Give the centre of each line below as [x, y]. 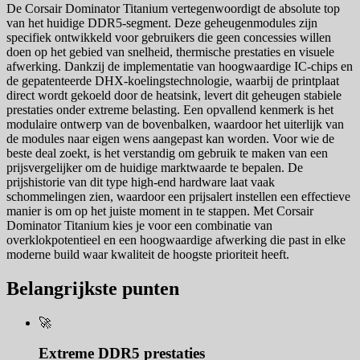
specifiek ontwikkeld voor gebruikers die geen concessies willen [169, 37]
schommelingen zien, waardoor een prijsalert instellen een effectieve [178, 196]
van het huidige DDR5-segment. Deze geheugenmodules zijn [162, 22]
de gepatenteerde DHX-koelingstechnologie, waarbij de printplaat [173, 80]
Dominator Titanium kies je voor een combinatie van [139, 225]
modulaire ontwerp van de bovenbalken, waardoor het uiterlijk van [175, 124]
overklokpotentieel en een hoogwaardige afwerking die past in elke [176, 239]
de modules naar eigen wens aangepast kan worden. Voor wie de [170, 138]
